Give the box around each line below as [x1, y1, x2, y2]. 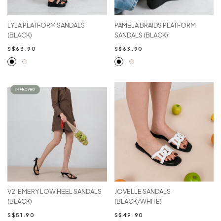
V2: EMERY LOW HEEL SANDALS [7, 187, 102, 195]
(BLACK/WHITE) [114, 197, 162, 205]
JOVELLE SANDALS [114, 187, 171, 195]
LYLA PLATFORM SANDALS [7, 21, 85, 30]
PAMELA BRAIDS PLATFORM [114, 21, 196, 30]
